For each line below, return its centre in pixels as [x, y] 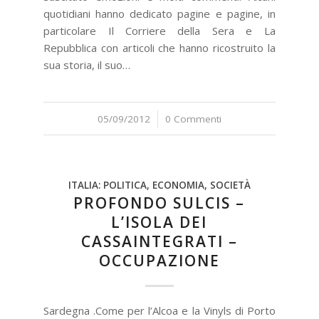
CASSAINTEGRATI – [159, 241]
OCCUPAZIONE [159, 261]
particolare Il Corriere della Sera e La [159, 31]
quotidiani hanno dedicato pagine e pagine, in [159, 14]
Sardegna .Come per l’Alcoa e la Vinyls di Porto [159, 310]
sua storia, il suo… [87, 65]
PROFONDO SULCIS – [159, 203]
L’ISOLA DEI [159, 222]
